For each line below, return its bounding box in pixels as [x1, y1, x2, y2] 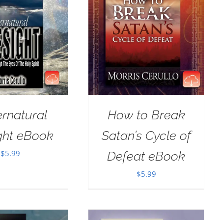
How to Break [107, 107, 185, 122]
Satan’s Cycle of [101, 128, 191, 143]
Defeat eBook [107, 148, 186, 164]
